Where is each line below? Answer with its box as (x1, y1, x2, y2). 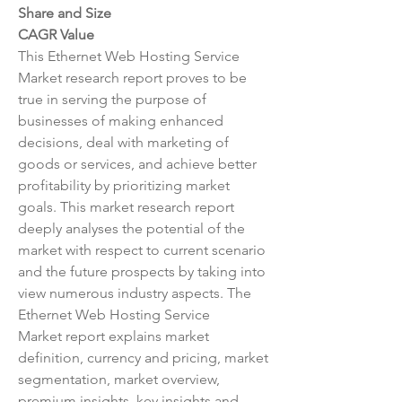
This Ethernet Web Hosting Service (18, 48, 240, 65)
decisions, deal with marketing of (18, 134, 229, 151)
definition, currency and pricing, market (18, 349, 268, 366)
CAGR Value (18, 26, 94, 43)
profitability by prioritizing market (18, 177, 230, 194)
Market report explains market (18, 328, 209, 345)
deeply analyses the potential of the (18, 220, 245, 237)
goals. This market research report (18, 198, 234, 215)
